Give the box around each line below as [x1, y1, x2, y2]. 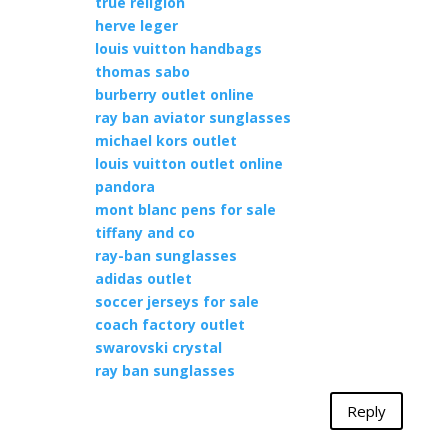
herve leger [94, 16, 178, 35]
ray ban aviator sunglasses [94, 108, 291, 127]
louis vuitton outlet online [94, 154, 283, 173]
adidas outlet [94, 269, 192, 288]
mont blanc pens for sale [94, 200, 276, 219]
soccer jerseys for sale [94, 292, 259, 311]
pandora [94, 177, 155, 196]
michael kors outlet [94, 131, 237, 150]
